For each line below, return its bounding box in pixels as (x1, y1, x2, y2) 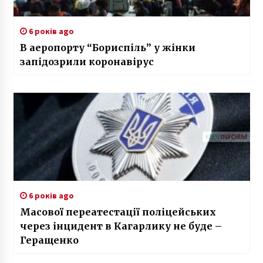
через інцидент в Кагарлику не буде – (19, 220, 222, 232)
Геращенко (19, 234, 79, 247)
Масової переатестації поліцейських (19, 206, 216, 218)
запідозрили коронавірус (19, 56, 154, 68)
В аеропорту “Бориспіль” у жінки (19, 42, 195, 54)
